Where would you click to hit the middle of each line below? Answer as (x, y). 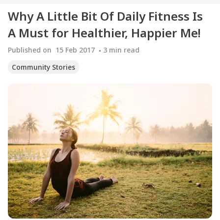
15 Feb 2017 (75, 50)
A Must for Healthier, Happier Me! (104, 33)
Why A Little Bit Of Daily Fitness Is (105, 16)
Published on (30, 50)
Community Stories (43, 67)
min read (124, 50)
